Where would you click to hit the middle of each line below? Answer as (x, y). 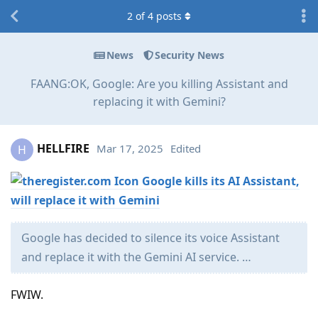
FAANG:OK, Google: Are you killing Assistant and (159, 83)
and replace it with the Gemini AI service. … (136, 257)
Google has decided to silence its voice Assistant (150, 237)
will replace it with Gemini (85, 200)
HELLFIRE (63, 149)
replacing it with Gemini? (159, 101)
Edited (186, 149)
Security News (190, 55)
